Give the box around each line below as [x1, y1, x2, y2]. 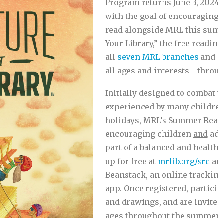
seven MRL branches [117, 52, 200, 62]
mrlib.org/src [157, 156, 210, 166]
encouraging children [105, 129, 193, 139]
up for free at [105, 156, 158, 166]
